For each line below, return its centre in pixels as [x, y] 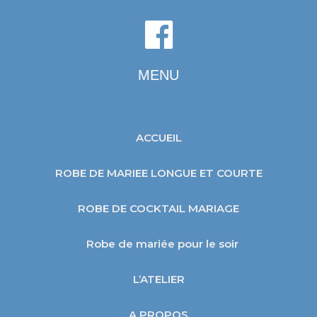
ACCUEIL [158, 137]
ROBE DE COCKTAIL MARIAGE [158, 208]
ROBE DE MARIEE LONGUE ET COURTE [158, 173]
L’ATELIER [158, 279]
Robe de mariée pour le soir [162, 243]
